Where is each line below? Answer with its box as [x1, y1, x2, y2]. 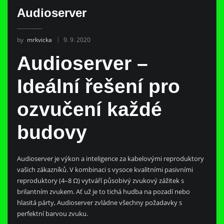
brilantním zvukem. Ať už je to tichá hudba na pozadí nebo [16, 187, 190, 196]
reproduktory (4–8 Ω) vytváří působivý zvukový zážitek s [16, 176, 184, 185]
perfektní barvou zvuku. [16, 209, 88, 218]
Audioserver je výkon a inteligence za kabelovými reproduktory [16, 154, 204, 163]
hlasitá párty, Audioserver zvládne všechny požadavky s [16, 198, 182, 207]
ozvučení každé [16, 98, 162, 120]
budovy [16, 121, 87, 143]
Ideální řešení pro [16, 75, 180, 97]
